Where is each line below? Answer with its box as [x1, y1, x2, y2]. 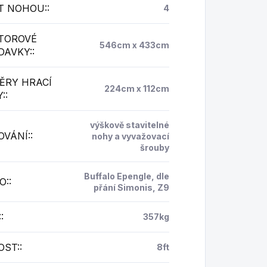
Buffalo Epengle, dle [83, 171, 169, 182]
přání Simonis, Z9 [93, 182, 169, 193]
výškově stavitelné [89, 120, 169, 131]
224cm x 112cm [104, 83, 169, 94]
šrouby [139, 142, 169, 153]
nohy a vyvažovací [91, 131, 169, 142]
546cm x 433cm [99, 40, 169, 51]
